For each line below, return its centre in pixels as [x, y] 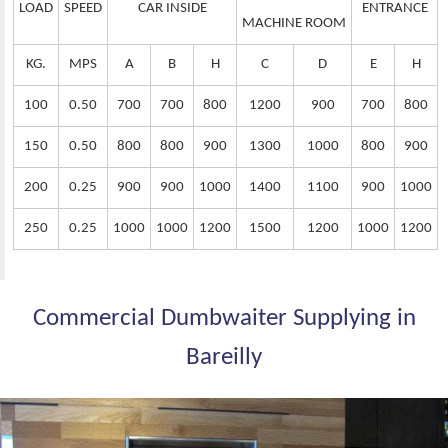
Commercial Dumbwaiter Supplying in [224, 319]
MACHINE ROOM [294, 24]
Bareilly [224, 358]
